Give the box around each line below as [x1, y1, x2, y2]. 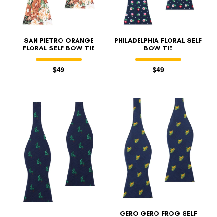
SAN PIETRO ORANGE [24, 36, 94, 45]
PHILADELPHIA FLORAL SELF [114, 36, 202, 45]
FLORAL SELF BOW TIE [23, 44, 95, 53]
